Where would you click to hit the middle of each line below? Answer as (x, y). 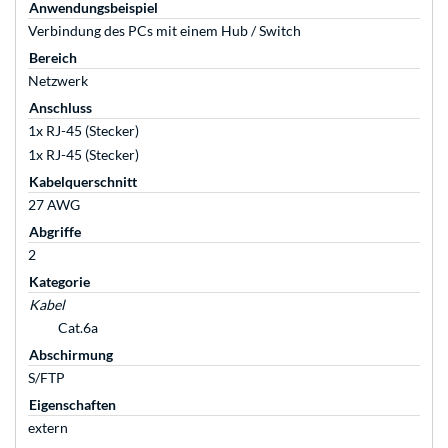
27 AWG (54, 205)
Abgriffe (55, 232)
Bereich (53, 58)
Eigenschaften (72, 405)
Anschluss (60, 108)
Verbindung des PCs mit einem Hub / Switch (164, 31)
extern (48, 428)
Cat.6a (78, 328)
